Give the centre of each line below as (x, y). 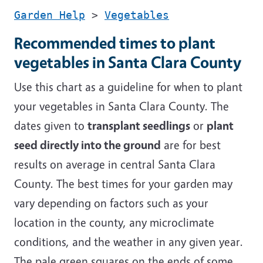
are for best (191, 144)
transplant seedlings (139, 125)
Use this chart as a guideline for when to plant (128, 86)
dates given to (51, 125)
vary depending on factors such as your (111, 203)
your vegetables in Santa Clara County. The (122, 106)
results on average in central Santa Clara (115, 164)
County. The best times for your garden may (123, 183)
